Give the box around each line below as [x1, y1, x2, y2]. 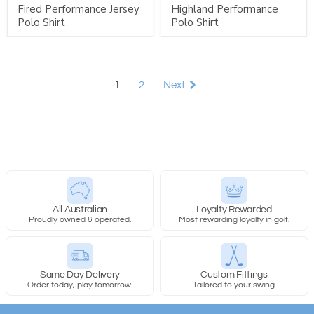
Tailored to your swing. [192, 280, 276, 290]
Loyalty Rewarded [196, 204, 272, 214]
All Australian [52, 204, 108, 214]
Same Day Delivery [39, 270, 121, 280]
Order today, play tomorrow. [27, 280, 132, 290]
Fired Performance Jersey [17, 2, 139, 17]
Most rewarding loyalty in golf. [179, 214, 289, 224]
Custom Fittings [200, 270, 268, 280]
